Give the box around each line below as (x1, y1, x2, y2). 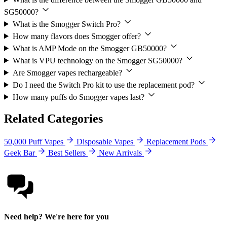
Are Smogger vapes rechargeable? (12, 68, 124, 77)
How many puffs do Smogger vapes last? (12, 92, 146, 101)
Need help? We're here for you (4, 212, 109, 221)
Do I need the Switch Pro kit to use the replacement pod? (12, 80, 197, 89)
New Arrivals (99, 148, 142, 158)
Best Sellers (48, 148, 86, 158)
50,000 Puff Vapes (4, 137, 63, 146)
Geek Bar (4, 148, 35, 158)
